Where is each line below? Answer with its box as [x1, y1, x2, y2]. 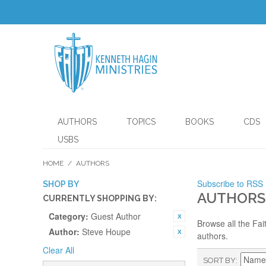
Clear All [43, 244, 74, 256]
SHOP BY [43, 179, 79, 189]
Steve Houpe [82, 226, 131, 237]
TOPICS [126, 117, 156, 126]
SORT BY [203, 256, 236, 265]
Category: [49, 210, 88, 222]
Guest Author [91, 210, 141, 222]
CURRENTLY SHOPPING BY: [43, 194, 157, 203]
